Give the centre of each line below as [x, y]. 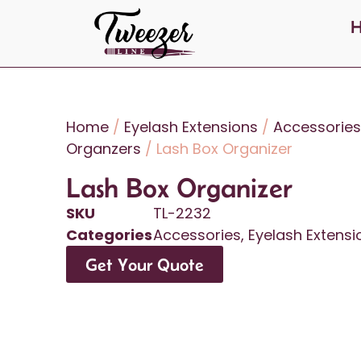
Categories [109, 235]
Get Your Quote [145, 265]
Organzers [104, 149]
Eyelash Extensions [191, 127]
